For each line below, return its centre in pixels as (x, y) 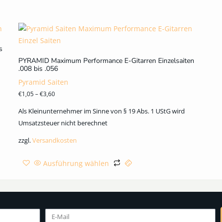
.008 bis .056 (38, 68)
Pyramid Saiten (44, 82)
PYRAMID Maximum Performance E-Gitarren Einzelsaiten (107, 60)
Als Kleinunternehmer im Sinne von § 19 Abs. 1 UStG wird (102, 111)
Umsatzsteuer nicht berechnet (63, 123)
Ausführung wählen (76, 164)
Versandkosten (55, 141)
